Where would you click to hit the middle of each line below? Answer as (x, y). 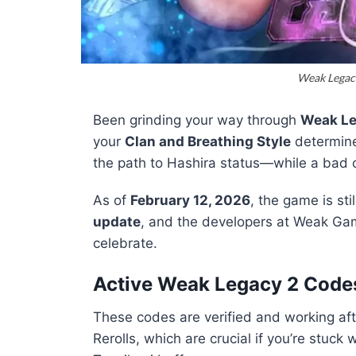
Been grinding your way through (197, 120)
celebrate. (125, 243)
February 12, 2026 (190, 200)
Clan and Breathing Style (208, 141)
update (117, 222)
